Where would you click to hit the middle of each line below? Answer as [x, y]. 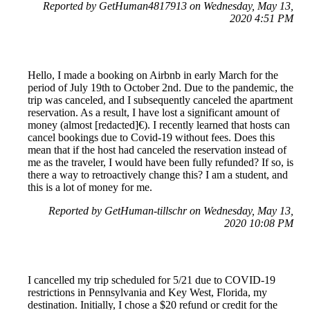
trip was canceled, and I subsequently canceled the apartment [160, 100]
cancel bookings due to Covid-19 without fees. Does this [151, 138]
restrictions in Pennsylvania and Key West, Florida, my [147, 293]
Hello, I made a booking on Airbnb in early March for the [153, 75]
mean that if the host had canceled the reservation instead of [157, 150]
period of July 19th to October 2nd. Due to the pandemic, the [161, 88]
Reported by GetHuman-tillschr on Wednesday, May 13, [171, 211]
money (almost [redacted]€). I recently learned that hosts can [159, 125]
